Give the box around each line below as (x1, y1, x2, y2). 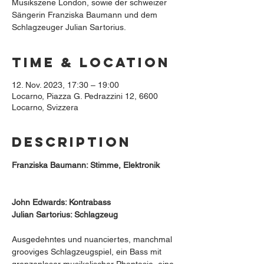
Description (12, 134, 131, 150)
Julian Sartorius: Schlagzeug (12, 210, 118, 219)
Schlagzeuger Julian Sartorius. (12, 22, 126, 32)
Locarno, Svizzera (12, 103, 78, 112)
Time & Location (12, 54, 170, 71)
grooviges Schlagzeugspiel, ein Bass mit (12, 247, 164, 256)
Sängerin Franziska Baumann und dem (12, 10, 157, 19)
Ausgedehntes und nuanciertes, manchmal (12, 235, 174, 244)
